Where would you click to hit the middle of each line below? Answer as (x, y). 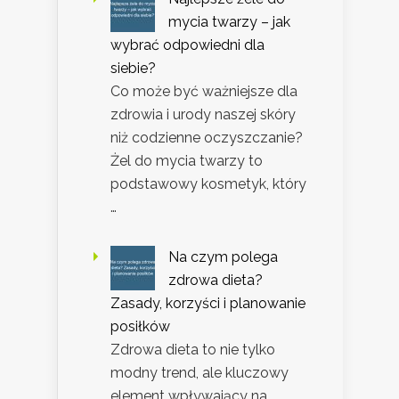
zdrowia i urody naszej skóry (203, 115)
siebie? (133, 69)
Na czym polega (223, 257)
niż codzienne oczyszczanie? (207, 138)
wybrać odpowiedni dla (187, 45)
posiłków (140, 327)
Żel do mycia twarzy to (187, 161)
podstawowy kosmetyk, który (208, 184)
